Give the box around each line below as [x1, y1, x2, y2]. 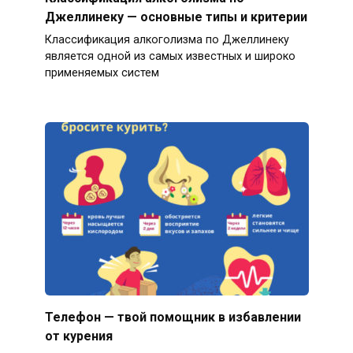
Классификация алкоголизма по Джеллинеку [44, 33, 289, 47]
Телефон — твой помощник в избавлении [44, 309, 301, 325]
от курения [44, 328, 113, 344]
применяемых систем [44, 66, 159, 80]
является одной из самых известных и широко [44, 50, 295, 64]
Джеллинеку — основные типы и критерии [44, 9, 307, 24]
